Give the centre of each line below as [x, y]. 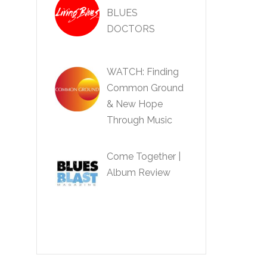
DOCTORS [131, 29]
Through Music [139, 120]
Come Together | [144, 156]
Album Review [139, 172]
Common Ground [145, 88]
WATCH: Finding [143, 72]
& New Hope [135, 104]
